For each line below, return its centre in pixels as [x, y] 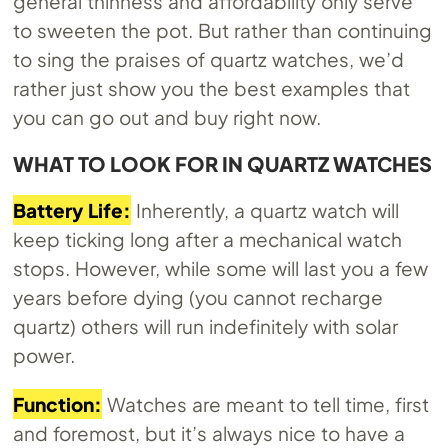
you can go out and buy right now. [167, 117]
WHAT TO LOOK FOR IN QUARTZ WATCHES [223, 164]
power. [44, 355]
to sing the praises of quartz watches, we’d [208, 59]
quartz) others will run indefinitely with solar [205, 326]
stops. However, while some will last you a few [220, 268]
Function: [58, 404]
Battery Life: [72, 210]
